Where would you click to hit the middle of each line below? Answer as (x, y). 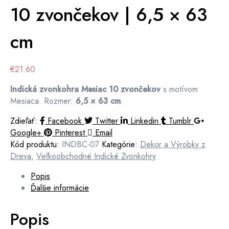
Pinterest (70, 133)
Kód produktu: (36, 144)
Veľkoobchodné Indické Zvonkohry (96, 156)
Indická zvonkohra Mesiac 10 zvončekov (85, 89)
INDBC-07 (81, 144)
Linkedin (144, 121)
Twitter (107, 121)
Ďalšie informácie (60, 188)
